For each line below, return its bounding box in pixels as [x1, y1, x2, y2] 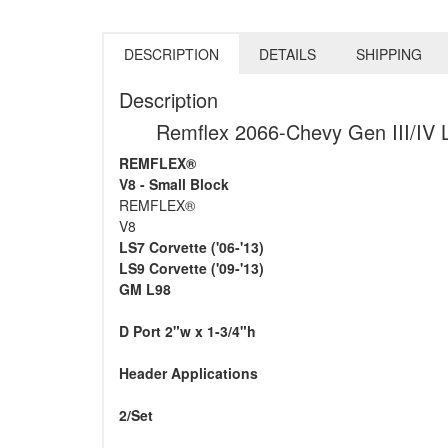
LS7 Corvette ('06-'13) [119, 237, 264, 258]
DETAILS [259, 44, 316, 65]
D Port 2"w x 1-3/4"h [119, 321, 256, 342]
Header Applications [119, 363, 258, 384]
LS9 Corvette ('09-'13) [119, 258, 264, 279]
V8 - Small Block [119, 174, 229, 195]
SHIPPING [356, 44, 422, 65]
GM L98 [119, 279, 171, 300]
